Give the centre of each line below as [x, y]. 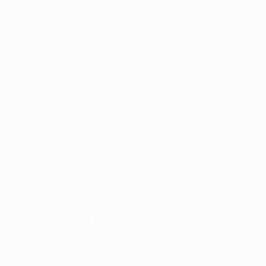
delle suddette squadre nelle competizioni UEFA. [121, 70]
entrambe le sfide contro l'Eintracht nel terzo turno [126, 18]
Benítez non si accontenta [67, 246]
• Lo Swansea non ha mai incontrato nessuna [115, 56]
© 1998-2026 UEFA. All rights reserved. [80, 116]
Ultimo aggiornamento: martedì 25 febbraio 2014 [100, 127]
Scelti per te [53, 216]
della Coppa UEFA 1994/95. [75, 32]
